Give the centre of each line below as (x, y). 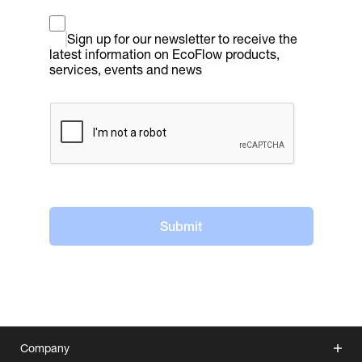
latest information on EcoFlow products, (164, 55)
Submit (181, 226)
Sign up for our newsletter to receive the (182, 39)
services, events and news (125, 70)
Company (45, 348)
